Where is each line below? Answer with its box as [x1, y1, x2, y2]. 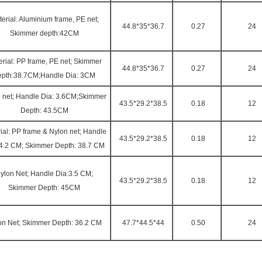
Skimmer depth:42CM [9, 29, 79, 37]
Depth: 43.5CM [20, 106, 68, 115]
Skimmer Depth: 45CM [8, 184, 80, 192]
